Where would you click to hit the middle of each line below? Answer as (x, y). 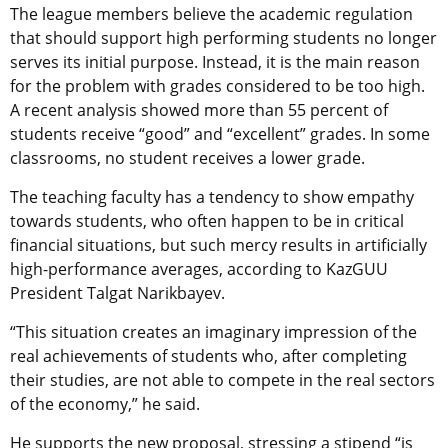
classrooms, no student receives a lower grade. (187, 157)
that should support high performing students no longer (223, 37)
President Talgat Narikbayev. (117, 292)
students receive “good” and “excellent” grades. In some (220, 133)
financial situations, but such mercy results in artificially (218, 244)
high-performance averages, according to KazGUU (199, 268)
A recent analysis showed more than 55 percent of (199, 109)
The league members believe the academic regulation (211, 13)
